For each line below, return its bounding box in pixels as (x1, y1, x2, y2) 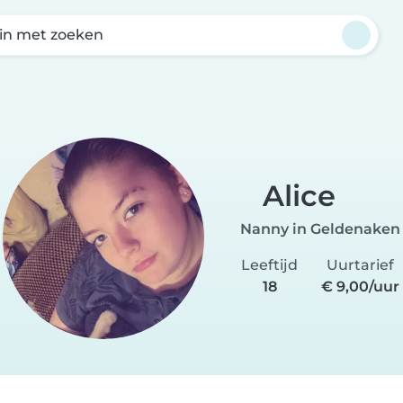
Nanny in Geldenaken (240, 219, 400, 237)
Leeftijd (241, 255, 299, 273)
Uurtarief (326, 255, 394, 273)
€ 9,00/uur (320, 277, 399, 295)
